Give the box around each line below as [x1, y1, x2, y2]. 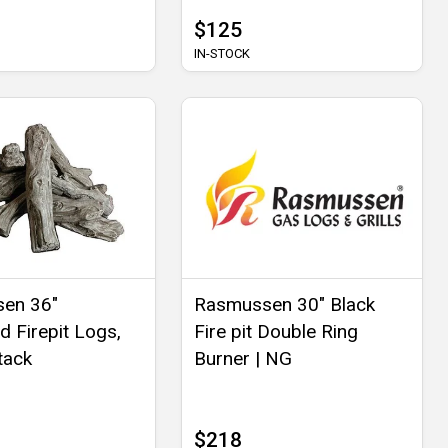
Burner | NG [193, 346, 292, 370]
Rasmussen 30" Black [193, 292, 375, 316]
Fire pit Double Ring [193, 319, 358, 343]
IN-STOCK [193, 45, 250, 61]
